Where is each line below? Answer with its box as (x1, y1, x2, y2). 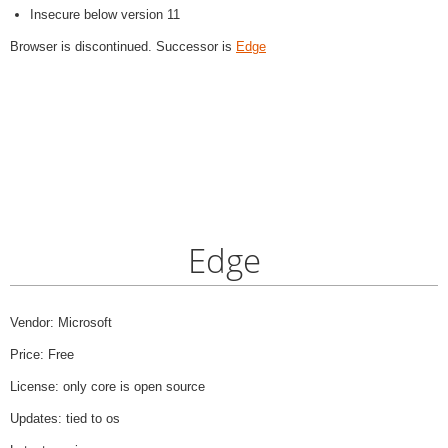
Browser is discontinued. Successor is (10, 39, 236, 55)
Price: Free (10, 347, 74, 363)
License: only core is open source (10, 379, 205, 395)
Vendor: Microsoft (10, 315, 112, 331)
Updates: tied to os (10, 411, 120, 427)
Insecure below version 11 (30, 7, 180, 23)
